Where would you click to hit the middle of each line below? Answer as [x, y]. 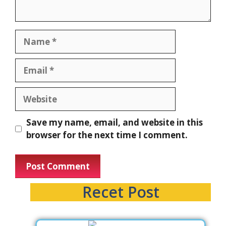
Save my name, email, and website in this [114, 123]
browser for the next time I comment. [107, 135]
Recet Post [121, 192]
